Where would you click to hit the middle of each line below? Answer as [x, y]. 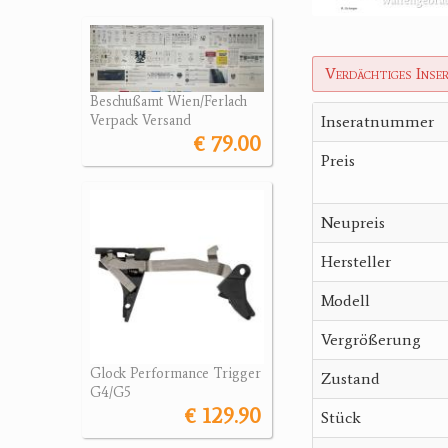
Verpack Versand [140, 121]
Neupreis [353, 222]
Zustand [350, 378]
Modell [345, 300]
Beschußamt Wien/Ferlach [168, 102]
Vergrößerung [371, 339]
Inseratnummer [377, 121]
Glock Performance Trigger [175, 374]
